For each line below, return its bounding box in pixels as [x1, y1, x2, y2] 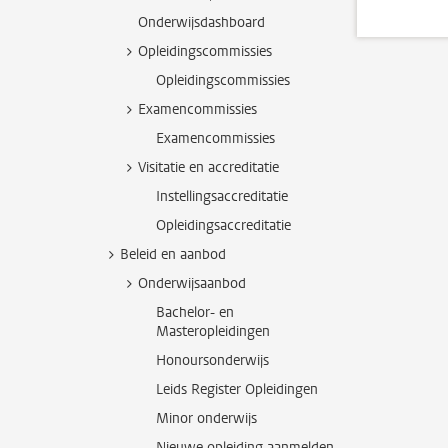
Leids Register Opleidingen [156, 380, 318, 399]
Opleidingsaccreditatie [156, 216, 291, 235]
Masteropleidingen [156, 322, 270, 341]
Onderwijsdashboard [138, 13, 265, 32]
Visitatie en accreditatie [138, 158, 279, 177]
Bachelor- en [156, 303, 234, 322]
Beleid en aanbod [120, 245, 226, 264]
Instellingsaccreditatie [156, 187, 288, 206]
